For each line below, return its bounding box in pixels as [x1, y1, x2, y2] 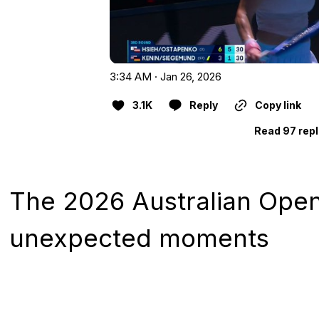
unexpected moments [9, 222, 269, 253]
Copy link [254, 98, 301, 111]
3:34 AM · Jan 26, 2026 [109, 69, 221, 83]
